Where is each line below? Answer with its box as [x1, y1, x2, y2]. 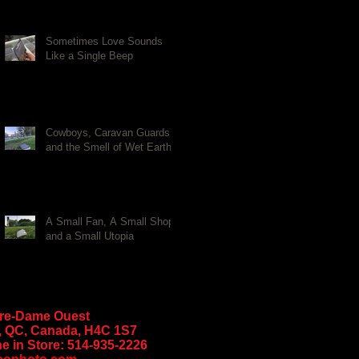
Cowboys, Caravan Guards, [46, 127, 173, 139]
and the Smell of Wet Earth [46, 141, 171, 153]
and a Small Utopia [46, 230, 134, 242]
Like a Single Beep [46, 50, 133, 62]
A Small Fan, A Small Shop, [46, 216, 177, 228]
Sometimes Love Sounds [46, 35, 163, 47]
